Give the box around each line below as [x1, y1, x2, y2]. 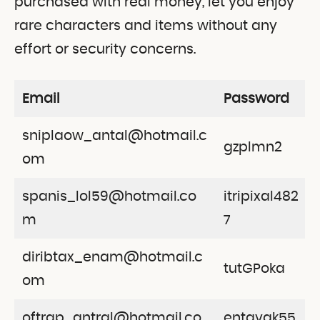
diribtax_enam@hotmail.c [21, 250, 203, 264]
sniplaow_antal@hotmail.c [21, 129, 207, 143]
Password [223, 91, 289, 106]
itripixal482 [223, 189, 299, 204]
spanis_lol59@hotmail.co [21, 189, 196, 204]
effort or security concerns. [14, 42, 196, 56]
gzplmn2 [223, 140, 282, 154]
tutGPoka [223, 261, 285, 276]
